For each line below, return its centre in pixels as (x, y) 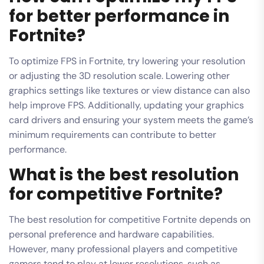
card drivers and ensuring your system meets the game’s (131, 120)
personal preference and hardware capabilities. (111, 234)
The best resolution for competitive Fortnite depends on (130, 219)
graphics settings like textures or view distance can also (129, 90)
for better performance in (119, 16)
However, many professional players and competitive (123, 249)
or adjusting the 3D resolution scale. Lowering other (119, 75)
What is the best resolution (124, 174)
